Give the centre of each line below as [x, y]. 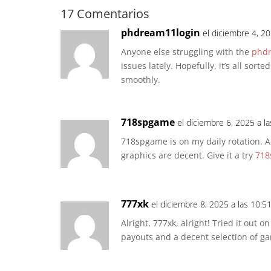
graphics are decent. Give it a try [188, 155]
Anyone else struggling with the [186, 52]
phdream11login [161, 33]
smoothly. [141, 80]
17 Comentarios [105, 14]
